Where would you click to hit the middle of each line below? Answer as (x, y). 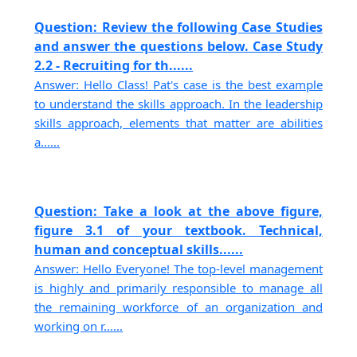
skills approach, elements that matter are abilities (178, 123)
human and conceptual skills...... (139, 249)
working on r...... (79, 326)
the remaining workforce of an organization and (178, 306)
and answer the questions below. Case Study (178, 47)
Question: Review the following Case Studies (178, 27)
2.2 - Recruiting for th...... (114, 66)
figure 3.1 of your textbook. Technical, (178, 230)
